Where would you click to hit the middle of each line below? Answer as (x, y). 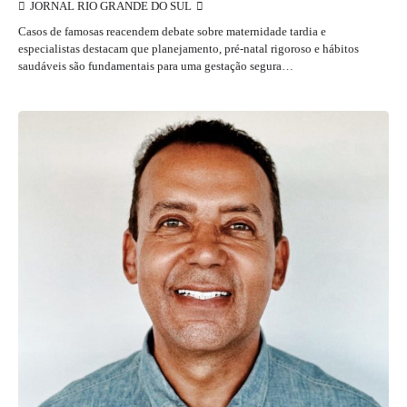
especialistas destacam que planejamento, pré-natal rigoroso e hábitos (189, 48)
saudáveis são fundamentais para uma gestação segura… (156, 65)
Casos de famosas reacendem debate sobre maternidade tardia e (172, 31)
